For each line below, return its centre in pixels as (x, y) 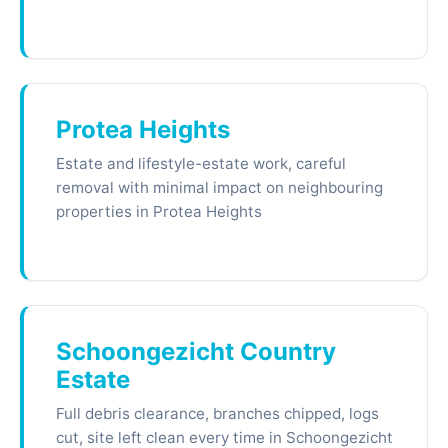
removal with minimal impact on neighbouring (219, 187)
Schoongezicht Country (196, 351)
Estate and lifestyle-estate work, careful (201, 163)
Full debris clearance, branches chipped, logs (217, 413)
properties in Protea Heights (159, 211)
